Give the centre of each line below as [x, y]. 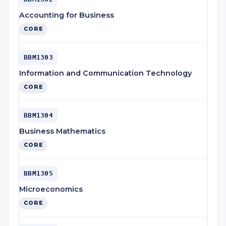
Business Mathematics [62, 131]
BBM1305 [38, 173]
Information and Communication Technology [105, 73]
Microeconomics [51, 189]
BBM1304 [38, 115]
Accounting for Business [67, 15]
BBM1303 [38, 57]
